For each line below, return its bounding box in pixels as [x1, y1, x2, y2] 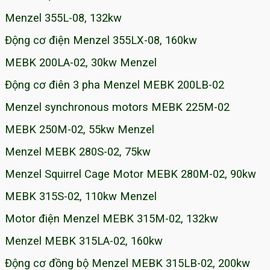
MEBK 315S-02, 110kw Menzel [5, 190, 157, 203]
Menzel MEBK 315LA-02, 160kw [5, 234, 163, 248]
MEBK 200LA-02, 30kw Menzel [5, 56, 157, 69]
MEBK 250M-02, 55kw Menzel [5, 123, 154, 136]
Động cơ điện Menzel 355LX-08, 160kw [5, 34, 197, 47]
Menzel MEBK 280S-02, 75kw [5, 145, 151, 159]
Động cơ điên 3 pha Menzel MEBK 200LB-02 [5, 78, 224, 92]
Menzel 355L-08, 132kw [5, 11, 122, 25]
